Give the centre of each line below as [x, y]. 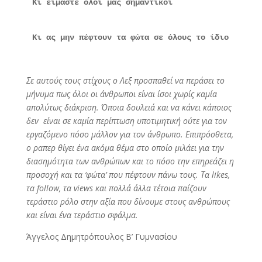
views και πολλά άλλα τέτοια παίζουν [140, 188]
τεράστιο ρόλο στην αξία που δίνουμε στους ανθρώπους [128, 202]
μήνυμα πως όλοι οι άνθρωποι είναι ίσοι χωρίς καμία [121, 94]
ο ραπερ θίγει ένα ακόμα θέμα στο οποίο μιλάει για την [125, 148]
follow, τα [55, 188]
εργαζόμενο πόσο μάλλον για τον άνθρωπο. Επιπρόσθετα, [130, 135]
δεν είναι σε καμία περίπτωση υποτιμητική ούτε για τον [126, 121]
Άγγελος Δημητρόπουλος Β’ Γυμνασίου [101, 237]
